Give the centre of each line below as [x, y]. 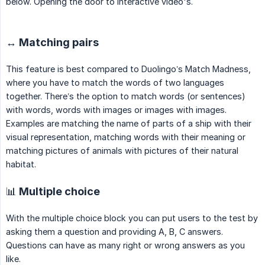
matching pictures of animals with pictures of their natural [122, 151]
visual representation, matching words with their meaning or [126, 137]
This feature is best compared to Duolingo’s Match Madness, [128, 69]
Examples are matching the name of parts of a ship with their [129, 124]
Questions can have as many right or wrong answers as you [125, 245]
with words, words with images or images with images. [116, 110]
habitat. [21, 164]
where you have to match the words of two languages [115, 83]
